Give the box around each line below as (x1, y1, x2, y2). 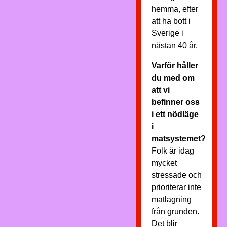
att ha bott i (151, 17, 191, 25)
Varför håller (151, 61, 198, 70)
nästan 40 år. (151, 41, 198, 50)
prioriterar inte (151, 183, 201, 192)
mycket (151, 159, 177, 167)
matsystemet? (151, 134, 206, 143)
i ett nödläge (151, 110, 199, 119)
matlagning (151, 195, 192, 204)
